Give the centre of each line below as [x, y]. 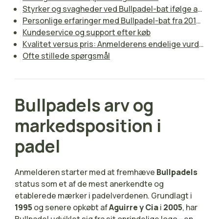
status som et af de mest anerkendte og [89, 184]
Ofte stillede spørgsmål [66, 55]
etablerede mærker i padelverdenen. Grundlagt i [103, 195]
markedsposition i [88, 125]
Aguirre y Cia [134, 207]
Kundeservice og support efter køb [87, 32]
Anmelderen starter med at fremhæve [86, 172]
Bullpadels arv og [84, 105]
